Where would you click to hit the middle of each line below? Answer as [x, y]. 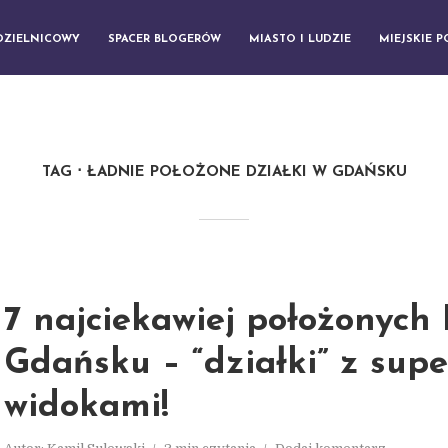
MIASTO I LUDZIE [300, 39]
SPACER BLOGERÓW [164, 39]
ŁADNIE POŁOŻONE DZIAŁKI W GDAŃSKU [246, 172]
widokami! [86, 407]
